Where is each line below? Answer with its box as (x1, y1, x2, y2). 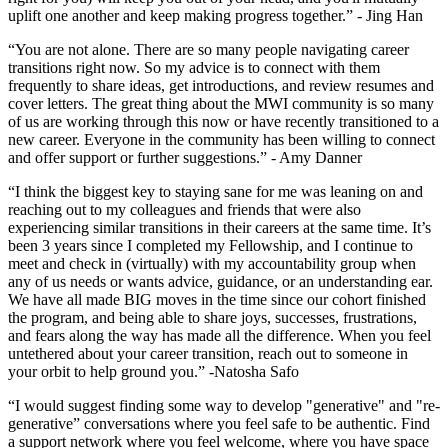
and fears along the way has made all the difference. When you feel (8, 326, 431, 344)
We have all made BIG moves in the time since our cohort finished (8, 290, 426, 308)
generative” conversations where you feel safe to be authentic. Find (8, 414, 430, 432)
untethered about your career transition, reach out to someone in (8, 344, 408, 362)
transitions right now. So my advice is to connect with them (8, 58, 380, 76)
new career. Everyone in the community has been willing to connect (8, 130, 435, 148)
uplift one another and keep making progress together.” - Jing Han (8, 6, 423, 24)
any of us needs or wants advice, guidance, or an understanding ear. (8, 272, 433, 290)
